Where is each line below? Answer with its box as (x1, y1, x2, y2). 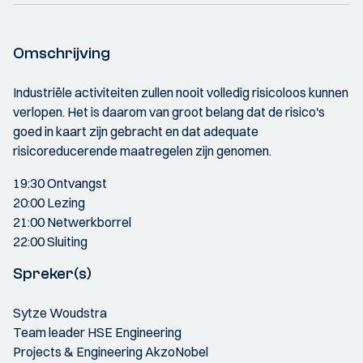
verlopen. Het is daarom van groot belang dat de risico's (13, 104, 325, 120)
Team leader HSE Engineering (13, 324, 181, 340)
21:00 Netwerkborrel (13, 214, 131, 230)
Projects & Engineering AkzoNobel (13, 344, 208, 360)
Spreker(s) (13, 264, 92, 283)
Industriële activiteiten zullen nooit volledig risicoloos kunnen (13, 84, 348, 100)
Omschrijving (13, 44, 110, 62)
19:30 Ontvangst (13, 175, 107, 191)
